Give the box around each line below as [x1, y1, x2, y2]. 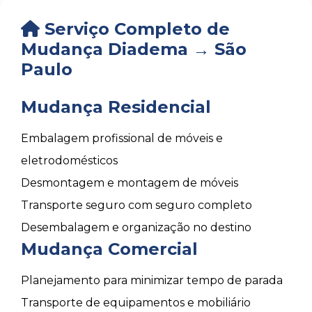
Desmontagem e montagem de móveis [21, 176, 238, 189]
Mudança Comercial [21, 239, 198, 259]
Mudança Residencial [21, 97, 211, 117]
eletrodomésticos [21, 154, 118, 167]
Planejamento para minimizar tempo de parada [21, 274, 283, 287]
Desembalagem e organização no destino [21, 221, 251, 234]
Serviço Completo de [40, 19, 230, 39]
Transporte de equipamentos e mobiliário [21, 296, 251, 309]
